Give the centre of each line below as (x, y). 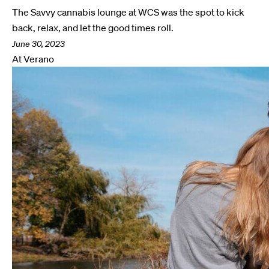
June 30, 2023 (38, 44)
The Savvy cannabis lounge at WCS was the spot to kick (128, 12)
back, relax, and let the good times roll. (93, 28)
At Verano (33, 59)
